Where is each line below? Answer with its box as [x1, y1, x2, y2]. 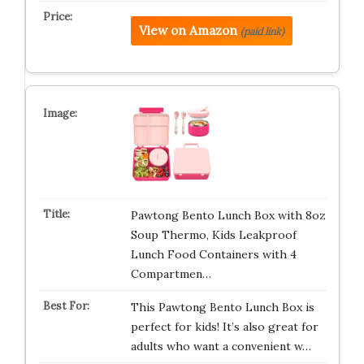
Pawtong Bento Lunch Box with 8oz [130, 208, 326, 223]
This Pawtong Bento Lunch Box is [130, 300, 314, 314]
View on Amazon [138, 23, 237, 38]
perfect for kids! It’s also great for [130, 319, 318, 334]
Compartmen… [130, 266, 211, 281]
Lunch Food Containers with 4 [130, 247, 297, 262]
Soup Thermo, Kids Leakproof [130, 227, 297, 242]
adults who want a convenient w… [130, 339, 311, 353]
